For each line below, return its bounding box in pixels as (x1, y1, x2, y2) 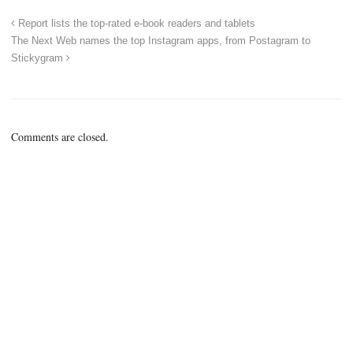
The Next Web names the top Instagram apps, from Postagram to (11, 35, 310, 46)
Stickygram (11, 52, 66, 64)
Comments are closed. (11, 128, 109, 144)
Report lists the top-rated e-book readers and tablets (15, 17, 255, 29)
